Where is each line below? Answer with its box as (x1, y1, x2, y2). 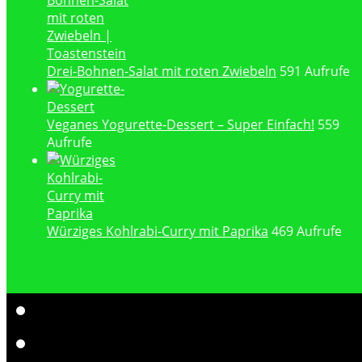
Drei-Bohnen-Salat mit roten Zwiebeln (47, 62, 276, 81)
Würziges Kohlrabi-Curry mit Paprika (47, 222, 268, 241)
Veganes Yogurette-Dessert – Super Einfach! (47, 116, 314, 134)
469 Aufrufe (271, 222, 342, 241)
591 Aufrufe (280, 62, 350, 81)
